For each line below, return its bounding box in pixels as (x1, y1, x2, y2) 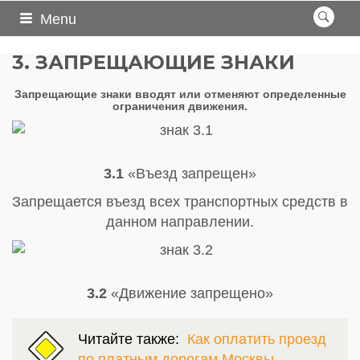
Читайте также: (78, 330, 187, 347)
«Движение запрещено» (107, 284, 273, 301)
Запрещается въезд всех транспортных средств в (12, 193, 348, 210)
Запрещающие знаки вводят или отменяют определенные (14, 88, 346, 100)
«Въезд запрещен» (124, 165, 256, 182)
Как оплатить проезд (187, 330, 326, 347)
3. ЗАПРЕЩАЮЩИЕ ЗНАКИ (12, 51, 295, 74)
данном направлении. (106, 213, 254, 230)
